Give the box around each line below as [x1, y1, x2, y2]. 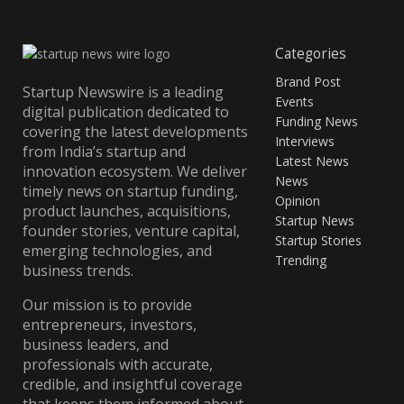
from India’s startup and [23, 142, 186, 162]
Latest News [275, 151, 349, 170]
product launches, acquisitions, [23, 201, 231, 222]
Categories [275, 44, 346, 63]
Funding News [275, 112, 358, 130]
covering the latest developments [23, 122, 248, 142]
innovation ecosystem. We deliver [23, 161, 247, 182]
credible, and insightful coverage [23, 374, 243, 395]
